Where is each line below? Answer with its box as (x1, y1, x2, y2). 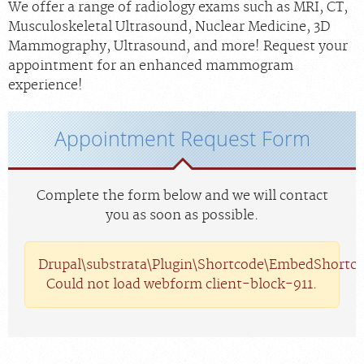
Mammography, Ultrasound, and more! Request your (8, 38, 348, 55)
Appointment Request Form (54, 125, 310, 153)
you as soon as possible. (105, 207, 259, 224)
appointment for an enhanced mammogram (8, 58, 293, 75)
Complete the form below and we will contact (36, 188, 328, 205)
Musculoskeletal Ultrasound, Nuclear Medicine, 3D (8, 19, 330, 36)
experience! (8, 77, 83, 94)
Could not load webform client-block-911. (46, 276, 318, 293)
